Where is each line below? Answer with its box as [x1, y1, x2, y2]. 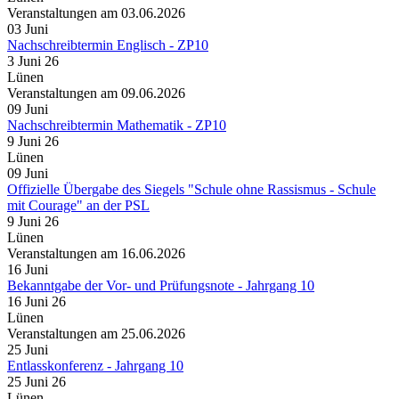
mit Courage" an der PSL [7, 198, 150, 213]
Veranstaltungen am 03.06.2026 [7, 5, 185, 20]
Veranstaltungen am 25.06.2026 [7, 326, 185, 341]
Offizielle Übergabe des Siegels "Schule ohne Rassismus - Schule [7, 182, 376, 197]
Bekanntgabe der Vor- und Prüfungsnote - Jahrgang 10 [7, 278, 314, 293]
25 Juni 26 [7, 374, 66, 389]
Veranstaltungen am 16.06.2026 [7, 246, 185, 261]
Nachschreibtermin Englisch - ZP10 [7, 37, 208, 53]
